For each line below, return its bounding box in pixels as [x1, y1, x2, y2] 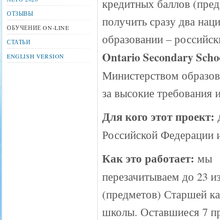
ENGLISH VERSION [7, 52, 64, 60]
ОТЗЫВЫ [7, 9, 33, 17]
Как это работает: [102, 150, 197, 166]
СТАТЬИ [7, 38, 31, 46]
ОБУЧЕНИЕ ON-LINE [7, 24, 69, 31]
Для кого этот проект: [102, 109, 218, 125]
